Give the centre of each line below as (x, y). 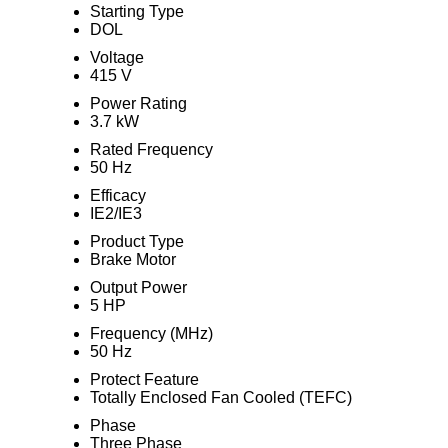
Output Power (138, 287)
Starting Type (136, 11)
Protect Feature (144, 379)
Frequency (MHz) (151, 333)
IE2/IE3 (115, 213)
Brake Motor (132, 259)
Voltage (116, 57)
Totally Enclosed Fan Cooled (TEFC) (220, 397)
